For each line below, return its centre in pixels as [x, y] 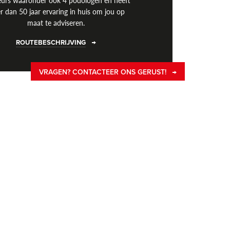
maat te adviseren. [56, 23]
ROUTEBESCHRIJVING [51, 43]
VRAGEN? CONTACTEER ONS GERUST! [103, 72]
